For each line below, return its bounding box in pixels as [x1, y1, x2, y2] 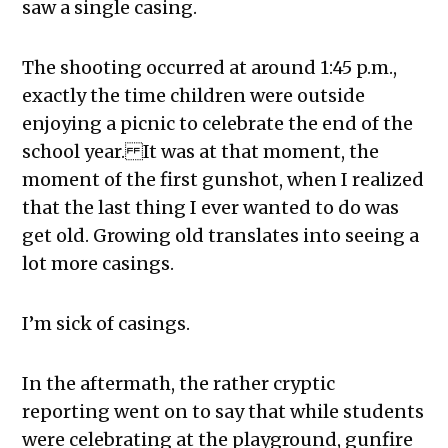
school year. [22, 140, 126, 164]
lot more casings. [22, 252, 175, 276]
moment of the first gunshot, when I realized [22, 168, 425, 192]
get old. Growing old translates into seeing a [22, 224, 420, 248]
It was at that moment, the [143, 140, 380, 164]
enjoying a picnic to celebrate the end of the [22, 112, 414, 136]
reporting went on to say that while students [22, 400, 425, 424]
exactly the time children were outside [22, 84, 366, 108]
